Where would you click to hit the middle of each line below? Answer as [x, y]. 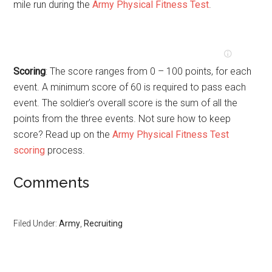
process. [65, 150]
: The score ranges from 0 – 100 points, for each [149, 71]
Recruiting [104, 223]
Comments [52, 182]
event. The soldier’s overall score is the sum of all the [126, 103]
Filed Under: [36, 223]
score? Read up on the [63, 134]
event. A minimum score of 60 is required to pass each [130, 87]
